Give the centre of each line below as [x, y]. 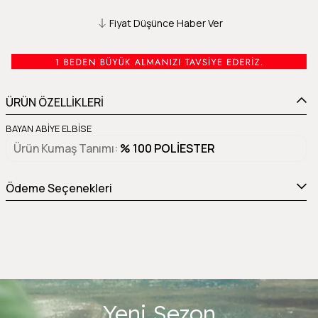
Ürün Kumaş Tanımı [64, 148]
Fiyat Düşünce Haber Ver [166, 23]
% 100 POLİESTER [168, 148]
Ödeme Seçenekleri [59, 188]
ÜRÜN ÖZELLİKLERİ [55, 102]
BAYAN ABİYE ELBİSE [49, 128]
